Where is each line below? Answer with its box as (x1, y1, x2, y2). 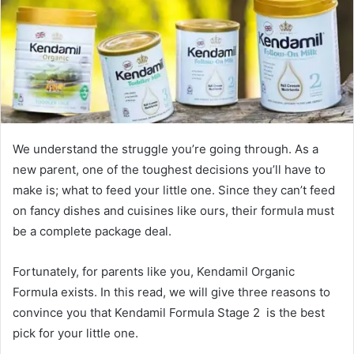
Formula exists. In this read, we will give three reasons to (13, 284, 330, 299)
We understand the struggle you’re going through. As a (13, 141, 318, 156)
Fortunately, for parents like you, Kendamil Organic (13, 263, 295, 279)
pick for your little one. (13, 325, 138, 341)
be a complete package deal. (13, 223, 171, 239)
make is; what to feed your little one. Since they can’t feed (13, 182, 335, 198)
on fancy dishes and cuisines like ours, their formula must (13, 202, 334, 218)
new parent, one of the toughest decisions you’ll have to (13, 161, 326, 177)
